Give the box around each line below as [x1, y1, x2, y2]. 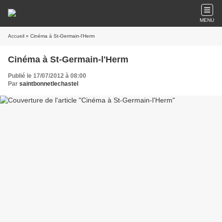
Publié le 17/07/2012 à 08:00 [8, 72, 86, 79]
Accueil [8, 33, 24, 39]
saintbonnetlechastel [19, 80, 78, 87]
